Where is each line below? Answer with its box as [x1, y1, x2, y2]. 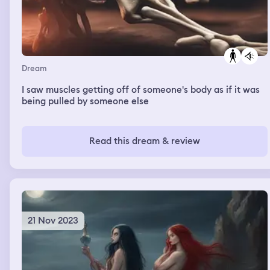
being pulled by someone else [22, 95, 149, 107]
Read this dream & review [89, 134, 200, 147]
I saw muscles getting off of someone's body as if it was [22, 83, 260, 96]
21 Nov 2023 [28, 214, 78, 227]
